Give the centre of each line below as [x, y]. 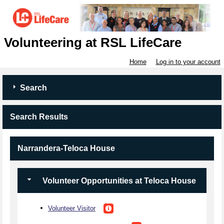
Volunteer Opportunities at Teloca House [118, 181]
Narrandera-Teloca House [66, 148]
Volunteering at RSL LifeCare [92, 43]
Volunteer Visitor [72, 208]
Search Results [39, 117]
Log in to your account [188, 62]
